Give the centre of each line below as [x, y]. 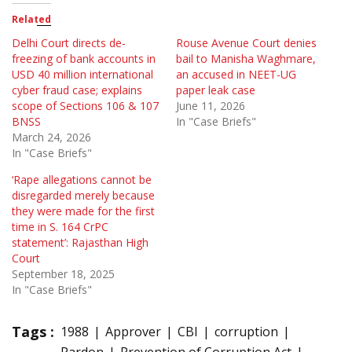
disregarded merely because [83, 195]
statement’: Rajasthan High [80, 242]
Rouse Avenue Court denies [246, 42]
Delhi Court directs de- [69, 42]
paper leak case [216, 90]
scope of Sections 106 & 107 [85, 105]
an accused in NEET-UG [236, 74]
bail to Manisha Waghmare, [246, 58]
